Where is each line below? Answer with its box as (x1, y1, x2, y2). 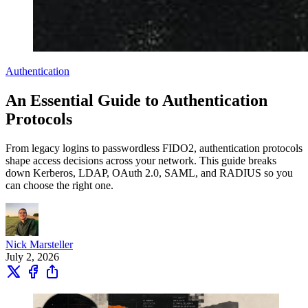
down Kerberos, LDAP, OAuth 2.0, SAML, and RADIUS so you (5, 167, 293, 179)
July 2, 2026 (5, 251, 59, 263)
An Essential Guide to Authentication (5, 91, 267, 110)
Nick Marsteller (5, 239, 73, 250)
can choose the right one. (5, 179, 113, 191)
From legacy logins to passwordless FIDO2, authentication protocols (5, 142, 302, 154)
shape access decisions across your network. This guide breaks (5, 155, 276, 166)
